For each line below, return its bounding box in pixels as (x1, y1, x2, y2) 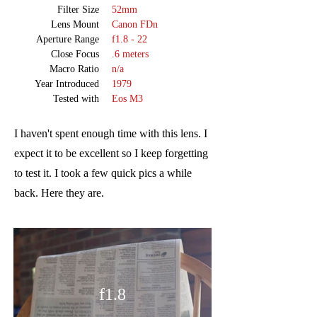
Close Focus (51, 49, 99, 59)
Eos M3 (112, 93, 143, 104)
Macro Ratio (50, 64, 99, 74)
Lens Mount (51, 19, 99, 30)
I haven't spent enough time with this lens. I (14, 127, 207, 139)
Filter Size (57, 4, 99, 15)
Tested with (53, 93, 99, 104)
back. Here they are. (14, 187, 104, 199)
